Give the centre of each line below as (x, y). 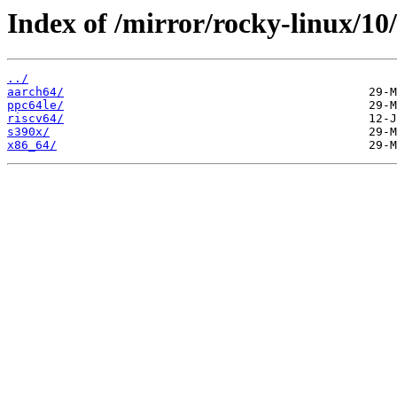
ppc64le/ (35, 105)
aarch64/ (35, 92)
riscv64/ (35, 119)
